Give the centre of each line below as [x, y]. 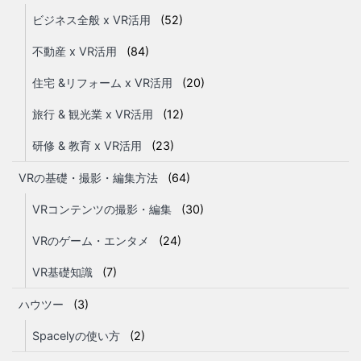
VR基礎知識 [62, 272]
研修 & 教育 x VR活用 [87, 145]
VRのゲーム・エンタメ [91, 240]
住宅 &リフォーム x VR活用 [102, 82]
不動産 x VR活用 [75, 51]
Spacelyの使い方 [76, 335]
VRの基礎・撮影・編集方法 [88, 177]
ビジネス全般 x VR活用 [91, 19]
